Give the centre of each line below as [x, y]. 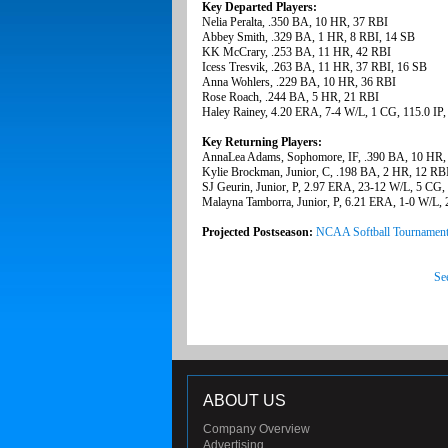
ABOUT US [244, 401]
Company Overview [256, 429]
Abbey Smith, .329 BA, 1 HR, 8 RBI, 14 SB [308, 37]
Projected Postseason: [259, 232]
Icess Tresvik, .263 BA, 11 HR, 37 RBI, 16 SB [314, 67]
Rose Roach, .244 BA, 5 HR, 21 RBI [290, 97]
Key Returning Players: [262, 142]
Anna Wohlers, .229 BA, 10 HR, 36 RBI [299, 82]
